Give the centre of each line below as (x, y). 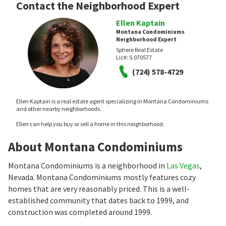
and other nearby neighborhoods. (59, 109)
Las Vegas (183, 166)
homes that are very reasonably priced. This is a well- (99, 189)
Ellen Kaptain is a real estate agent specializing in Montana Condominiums (112, 101)
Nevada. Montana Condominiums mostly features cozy (102, 177)
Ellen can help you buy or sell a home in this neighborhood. (90, 124)
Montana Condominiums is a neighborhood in (87, 166)
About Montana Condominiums (95, 147)
